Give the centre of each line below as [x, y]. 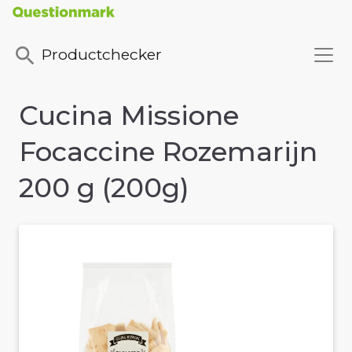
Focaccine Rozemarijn [168, 152]
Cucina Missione [129, 116]
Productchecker [102, 55]
